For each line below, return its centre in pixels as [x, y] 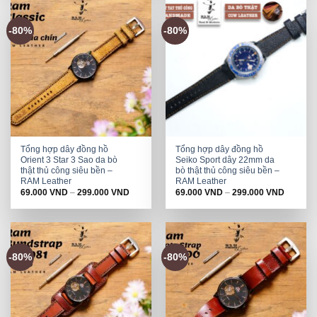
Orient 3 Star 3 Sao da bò [69, 160]
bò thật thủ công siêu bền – [228, 170]
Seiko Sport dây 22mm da [225, 160]
